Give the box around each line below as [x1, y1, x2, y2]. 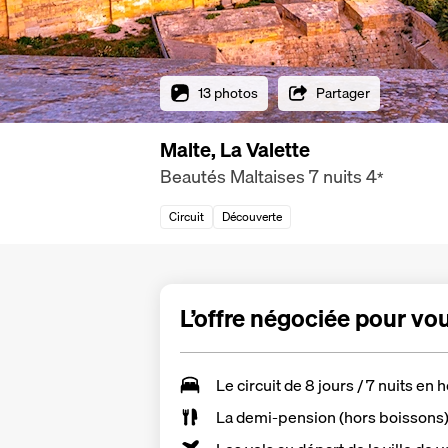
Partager [316, 81, 370, 104]
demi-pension [236, 403, 336, 430]
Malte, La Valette [160, 134, 310, 165]
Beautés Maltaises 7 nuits [160, 162, 362, 191]
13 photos [198, 81, 258, 104]
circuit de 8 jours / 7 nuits [237, 371, 413, 398]
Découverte [222, 207, 282, 226]
